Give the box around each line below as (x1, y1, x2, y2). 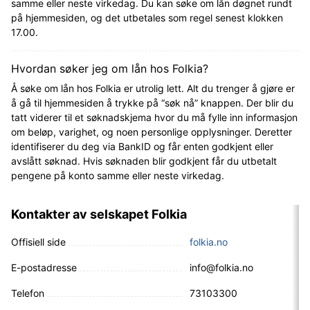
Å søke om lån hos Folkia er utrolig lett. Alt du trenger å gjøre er (11, 82, 295, 94)
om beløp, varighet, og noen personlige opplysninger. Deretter (11, 125, 292, 138)
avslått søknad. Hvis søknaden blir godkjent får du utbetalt (11, 154, 277, 167)
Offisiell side (11, 235, 66, 248)
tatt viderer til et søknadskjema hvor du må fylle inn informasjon (11, 111, 298, 123)
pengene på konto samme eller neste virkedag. (11, 169, 224, 181)
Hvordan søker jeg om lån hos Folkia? (11, 61, 208, 75)
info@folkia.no (190, 261, 253, 273)
